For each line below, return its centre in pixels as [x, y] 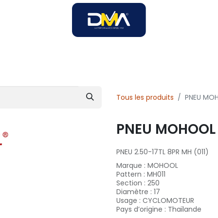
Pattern [129, 174]
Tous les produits [145, 98]
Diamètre [132, 192]
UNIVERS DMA [183, 58]
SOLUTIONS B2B [68, 58]
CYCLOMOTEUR [168, 201]
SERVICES [127, 58]
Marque [129, 166]
